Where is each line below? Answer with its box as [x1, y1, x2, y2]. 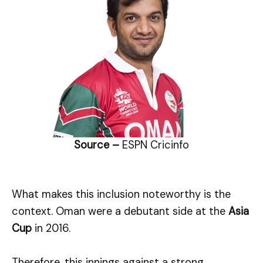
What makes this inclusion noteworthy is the [12, 187, 231, 201]
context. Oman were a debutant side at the [12, 204, 228, 218]
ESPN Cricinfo [122, 138, 189, 153]
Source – [74, 138, 122, 153]
